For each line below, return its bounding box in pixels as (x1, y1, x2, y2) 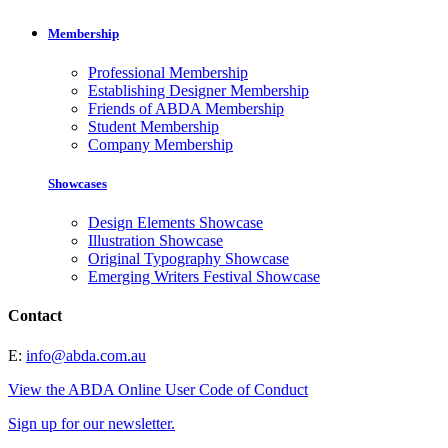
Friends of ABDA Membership (88, 99, 284, 117)
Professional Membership (88, 63, 248, 81)
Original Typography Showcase (88, 250, 289, 268)
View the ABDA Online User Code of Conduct (8, 380, 308, 398)
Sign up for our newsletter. (8, 414, 175, 432)
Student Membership (88, 117, 219, 135)
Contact (8, 307, 62, 325)
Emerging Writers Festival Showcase (88, 268, 320, 286)
